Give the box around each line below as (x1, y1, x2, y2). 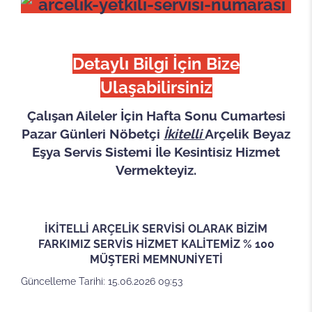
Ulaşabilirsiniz (100, 77, 212, 97)
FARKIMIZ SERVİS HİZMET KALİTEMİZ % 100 (38, 237, 274, 251)
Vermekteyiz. (116, 162, 196, 178)
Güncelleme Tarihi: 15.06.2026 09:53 (21, 275, 182, 287)
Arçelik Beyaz (205, 125, 290, 141)
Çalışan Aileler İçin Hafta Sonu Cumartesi (26, 107, 286, 123)
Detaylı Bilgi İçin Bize (72, 53, 240, 74)
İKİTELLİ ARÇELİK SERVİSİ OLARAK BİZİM (45, 221, 267, 235)
